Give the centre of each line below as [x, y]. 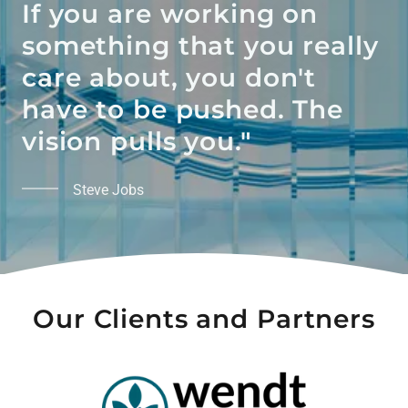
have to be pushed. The [183, 109]
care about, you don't [169, 77]
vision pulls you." [137, 141]
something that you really [200, 46]
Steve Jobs [108, 190]
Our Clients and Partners [204, 319]
